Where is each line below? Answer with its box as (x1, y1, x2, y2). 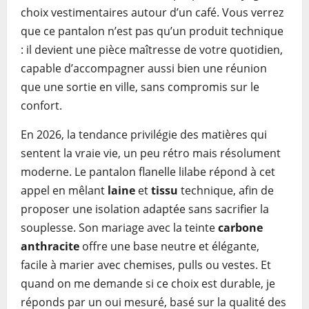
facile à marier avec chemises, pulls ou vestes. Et (21, 257, 271, 272)
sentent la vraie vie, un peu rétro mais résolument (21, 146, 281, 161)
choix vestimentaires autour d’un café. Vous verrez (21, 5, 283, 20)
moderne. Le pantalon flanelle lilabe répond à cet (21, 164, 275, 179)
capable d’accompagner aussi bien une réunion (21, 61, 267, 76)
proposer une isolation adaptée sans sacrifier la (21, 201, 269, 217)
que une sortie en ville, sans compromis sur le (21, 79, 259, 94)
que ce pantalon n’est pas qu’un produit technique (21, 23, 283, 39)
